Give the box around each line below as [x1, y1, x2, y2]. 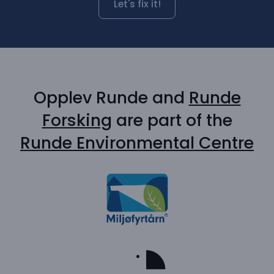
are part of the [111, 109, 232, 132]
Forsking [42, 109, 112, 132]
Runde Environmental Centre [20, 131, 254, 155]
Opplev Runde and [33, 86, 189, 109]
